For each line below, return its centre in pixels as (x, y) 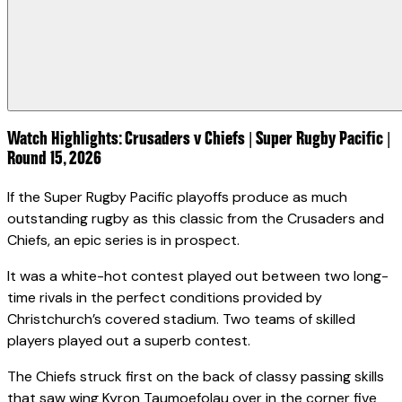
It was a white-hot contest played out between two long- (198, 275)
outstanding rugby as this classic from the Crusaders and (196, 218)
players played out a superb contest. (129, 340)
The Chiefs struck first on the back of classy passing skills (196, 376)
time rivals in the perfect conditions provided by (165, 297)
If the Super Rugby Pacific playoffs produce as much (177, 197)
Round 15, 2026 (54, 158)
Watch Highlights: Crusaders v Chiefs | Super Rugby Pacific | (199, 138)
